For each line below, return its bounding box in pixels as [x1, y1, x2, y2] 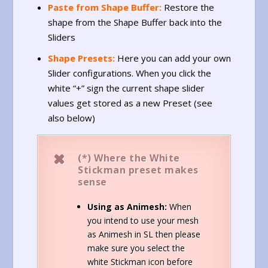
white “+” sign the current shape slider [47, 82, 205, 95]
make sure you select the [87, 242, 185, 254]
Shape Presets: [47, 52, 115, 65]
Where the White [94, 151, 180, 165]
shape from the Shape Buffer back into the [47, 16, 222, 28]
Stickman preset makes [78, 163, 199, 177]
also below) [47, 112, 95, 124]
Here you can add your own [114, 52, 231, 65]
